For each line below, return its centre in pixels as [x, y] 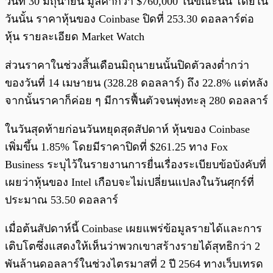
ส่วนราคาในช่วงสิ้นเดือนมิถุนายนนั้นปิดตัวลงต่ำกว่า [127, 65]
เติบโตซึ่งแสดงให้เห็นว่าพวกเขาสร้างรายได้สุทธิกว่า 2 [133, 246]
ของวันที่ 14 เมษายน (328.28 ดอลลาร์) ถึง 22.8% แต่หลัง [136, 83]
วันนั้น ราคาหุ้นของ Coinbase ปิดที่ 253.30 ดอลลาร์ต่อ [129, 19]
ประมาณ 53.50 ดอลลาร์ [62, 200]
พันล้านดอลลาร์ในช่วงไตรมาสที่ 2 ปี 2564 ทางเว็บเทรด [134, 264]
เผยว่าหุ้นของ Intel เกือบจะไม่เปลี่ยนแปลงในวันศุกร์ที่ [129, 182]
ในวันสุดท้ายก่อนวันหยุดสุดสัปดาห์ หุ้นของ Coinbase [127, 129]
